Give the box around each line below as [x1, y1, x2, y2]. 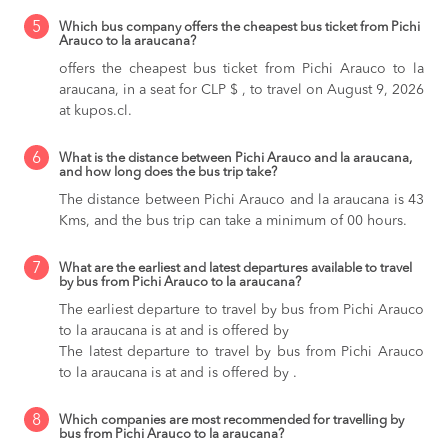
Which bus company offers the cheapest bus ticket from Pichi [59, 20, 420, 34]
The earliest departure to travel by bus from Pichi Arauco [59, 302, 424, 317]
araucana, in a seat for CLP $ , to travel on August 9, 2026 [59, 82, 424, 97]
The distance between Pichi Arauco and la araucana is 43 [59, 192, 424, 207]
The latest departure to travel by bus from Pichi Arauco [59, 344, 424, 359]
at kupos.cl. [59, 103, 132, 118]
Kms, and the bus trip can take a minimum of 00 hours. [59, 213, 407, 228]
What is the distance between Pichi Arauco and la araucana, [59, 151, 412, 165]
